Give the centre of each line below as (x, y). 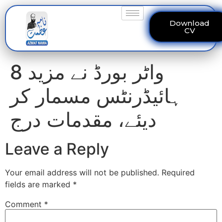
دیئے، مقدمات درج (83, 120)
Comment (25, 204)
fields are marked (39, 184)
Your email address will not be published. (82, 172)
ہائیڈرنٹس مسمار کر (96, 96)
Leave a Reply (57, 149)
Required (178, 172)
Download (190, 23)
